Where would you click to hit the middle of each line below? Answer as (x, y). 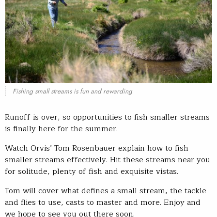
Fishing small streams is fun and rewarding (72, 91)
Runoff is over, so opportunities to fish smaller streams (107, 117)
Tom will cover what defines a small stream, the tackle (106, 191)
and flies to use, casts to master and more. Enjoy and (103, 203)
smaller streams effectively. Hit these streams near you (108, 160)
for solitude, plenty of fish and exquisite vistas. (92, 172)
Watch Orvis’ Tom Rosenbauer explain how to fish (97, 148)
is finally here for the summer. (61, 129)
